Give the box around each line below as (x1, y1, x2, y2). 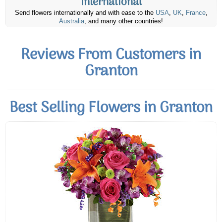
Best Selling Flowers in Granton (9, 96, 213, 121)
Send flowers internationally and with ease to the (14, 9, 156, 17)
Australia (59, 18, 84, 25)
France (185, 9, 206, 17)
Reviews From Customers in (21, 43, 201, 68)
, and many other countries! (84, 18, 163, 25)
